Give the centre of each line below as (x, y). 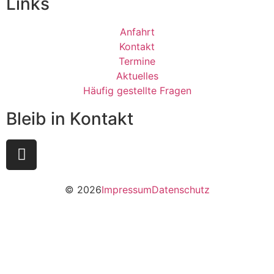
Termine (137, 61)
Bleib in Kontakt (70, 118)
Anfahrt (137, 31)
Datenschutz (180, 189)
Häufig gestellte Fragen (137, 90)
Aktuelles (137, 76)
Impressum (126, 189)
